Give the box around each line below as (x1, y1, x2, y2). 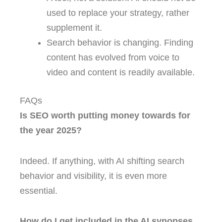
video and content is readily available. (47, 67, 195, 78)
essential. (20, 185, 57, 196)
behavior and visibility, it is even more (20, 170, 167, 181)
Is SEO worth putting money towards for (20, 111, 190, 121)
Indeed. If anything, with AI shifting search (20, 156, 184, 166)
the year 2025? (20, 125, 82, 136)
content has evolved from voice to (47, 53, 179, 63)
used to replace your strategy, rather (47, 8, 189, 18)
